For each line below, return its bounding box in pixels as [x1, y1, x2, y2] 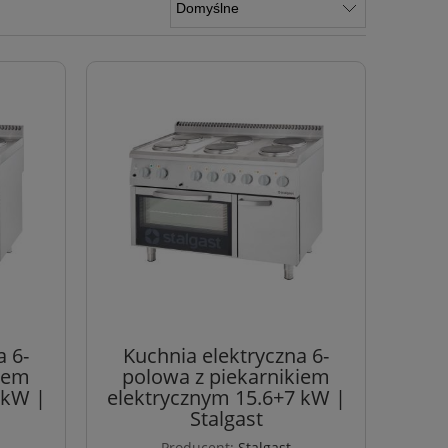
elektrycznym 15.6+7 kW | [106, 384, 346, 412]
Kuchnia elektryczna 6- [123, 342, 329, 370]
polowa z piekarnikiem [122, 363, 330, 391]
